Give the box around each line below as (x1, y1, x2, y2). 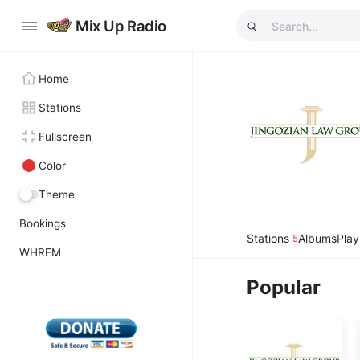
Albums (298, 231, 337, 245)
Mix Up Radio (76, 17, 166, 35)
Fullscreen (39, 130, 92, 143)
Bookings (19, 217, 66, 230)
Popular (247, 276, 321, 299)
